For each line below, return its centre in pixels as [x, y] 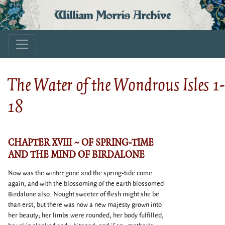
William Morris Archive [113, 15]
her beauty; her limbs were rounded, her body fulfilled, [86, 215]
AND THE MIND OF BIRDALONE [76, 154]
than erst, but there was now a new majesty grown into [85, 205]
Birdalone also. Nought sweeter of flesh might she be [84, 194]
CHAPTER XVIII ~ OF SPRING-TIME [81, 142]
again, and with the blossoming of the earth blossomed [86, 184]
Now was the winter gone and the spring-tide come [80, 173]
